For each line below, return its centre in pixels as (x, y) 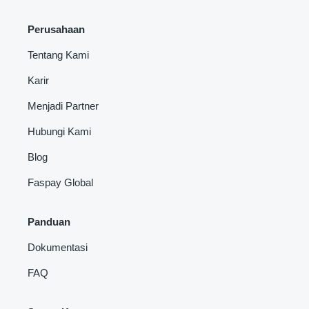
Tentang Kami (58, 54)
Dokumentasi (58, 247)
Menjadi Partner (63, 106)
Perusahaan (56, 29)
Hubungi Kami (59, 131)
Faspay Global (60, 182)
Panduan (49, 221)
